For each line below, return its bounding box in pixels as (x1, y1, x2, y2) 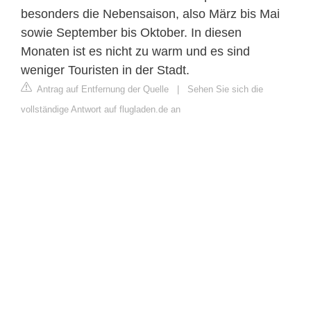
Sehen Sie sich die (187, 83, 263, 94)
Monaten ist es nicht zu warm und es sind (21, 44, 250, 58)
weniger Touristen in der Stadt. (21, 62, 190, 77)
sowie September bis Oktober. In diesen (21, 25, 242, 40)
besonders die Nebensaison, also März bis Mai (21, 6, 280, 21)
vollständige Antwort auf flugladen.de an (21, 103, 180, 115)
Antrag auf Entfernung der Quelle (35, 83, 169, 94)
